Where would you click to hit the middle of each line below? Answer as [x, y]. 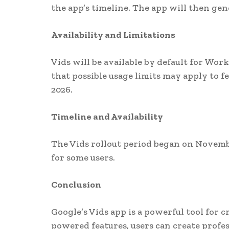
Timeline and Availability [107, 117]
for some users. [83, 158]
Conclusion [76, 185]
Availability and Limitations [113, 35]
